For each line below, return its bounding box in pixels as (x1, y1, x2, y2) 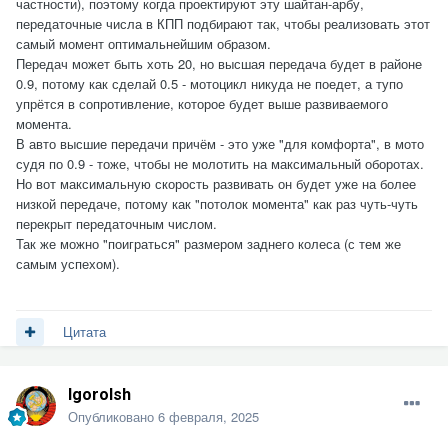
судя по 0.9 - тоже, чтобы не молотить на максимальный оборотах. (16, 154, 424, 174)
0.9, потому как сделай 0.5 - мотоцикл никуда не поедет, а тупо (16, 74, 403, 94)
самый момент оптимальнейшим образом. (16, 34, 271, 54)
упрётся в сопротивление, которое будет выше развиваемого (16, 94, 388, 114)
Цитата (63, 322, 106, 342)
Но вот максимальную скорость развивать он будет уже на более (16, 174, 416, 194)
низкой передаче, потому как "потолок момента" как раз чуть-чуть (16, 194, 418, 214)
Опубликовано (68, 406, 158, 426)
